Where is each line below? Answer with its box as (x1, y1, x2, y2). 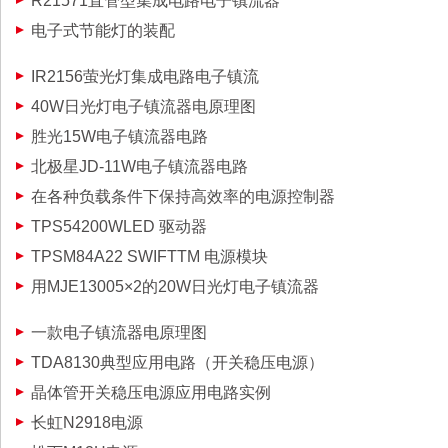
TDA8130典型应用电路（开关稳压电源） (31, 354, 324, 371)
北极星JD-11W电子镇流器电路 (31, 158, 248, 175)
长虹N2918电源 (31, 414, 143, 431)
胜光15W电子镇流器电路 (31, 128, 208, 145)
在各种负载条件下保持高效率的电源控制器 (31, 188, 335, 205)
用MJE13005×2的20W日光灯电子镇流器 (31, 278, 319, 295)
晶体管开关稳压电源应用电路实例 (31, 384, 271, 401)
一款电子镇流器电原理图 (31, 324, 207, 341)
